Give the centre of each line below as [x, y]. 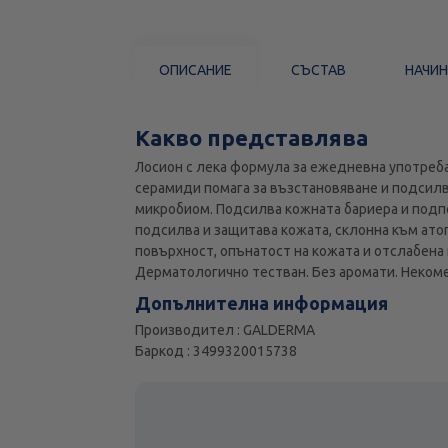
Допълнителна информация [262, 303]
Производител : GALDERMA [225, 330]
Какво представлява [252, 138]
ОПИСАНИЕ [196, 69]
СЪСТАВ [319, 69]
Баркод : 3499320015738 [216, 351]
